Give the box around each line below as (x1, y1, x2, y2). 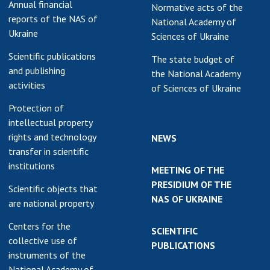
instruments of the (8, 248, 86, 261)
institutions (8, 159, 55, 172)
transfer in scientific (8, 145, 89, 157)
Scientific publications (8, 49, 96, 62)
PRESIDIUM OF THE (151, 178, 231, 190)
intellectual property (8, 116, 93, 128)
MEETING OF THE (151, 163, 224, 176)
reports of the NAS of (8, 12, 98, 25)
